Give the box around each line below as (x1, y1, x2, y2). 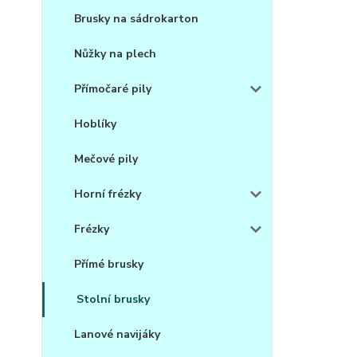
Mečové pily (74, 151, 138, 167)
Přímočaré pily (74, 81, 151, 97)
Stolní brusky (76, 292, 150, 308)
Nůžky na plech (74, 46, 156, 62)
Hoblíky (74, 116, 116, 132)
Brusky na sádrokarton (74, 11, 198, 27)
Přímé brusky (74, 257, 143, 273)
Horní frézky (74, 186, 141, 202)
